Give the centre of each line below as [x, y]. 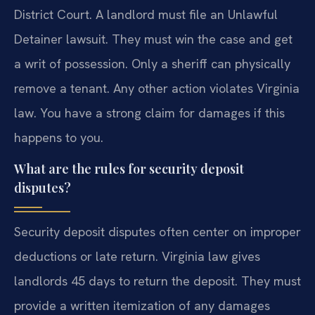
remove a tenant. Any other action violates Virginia [157, 89]
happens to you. [59, 138]
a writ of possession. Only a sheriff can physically [152, 64]
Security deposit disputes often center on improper [157, 232]
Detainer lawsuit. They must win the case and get [153, 39]
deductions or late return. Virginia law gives [137, 257]
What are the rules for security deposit [129, 169]
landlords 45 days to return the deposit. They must [157, 281]
